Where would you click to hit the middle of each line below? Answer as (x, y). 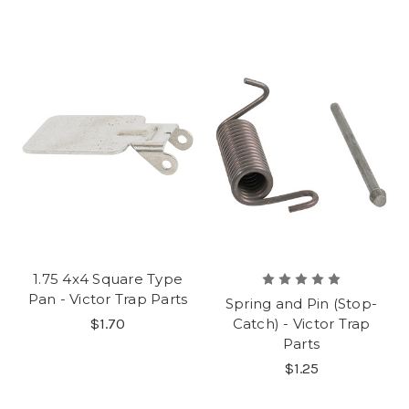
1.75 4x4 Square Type (108, 278)
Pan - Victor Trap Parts (108, 299)
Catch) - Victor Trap (301, 323)
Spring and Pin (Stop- (301, 303)
